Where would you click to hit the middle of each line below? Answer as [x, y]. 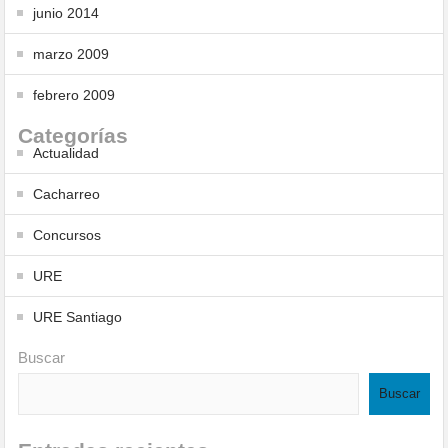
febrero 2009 [74, 95]
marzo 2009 [71, 54]
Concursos [67, 235]
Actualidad [66, 153]
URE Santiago [78, 317]
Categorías [73, 135]
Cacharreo [67, 194]
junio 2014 [66, 13]
